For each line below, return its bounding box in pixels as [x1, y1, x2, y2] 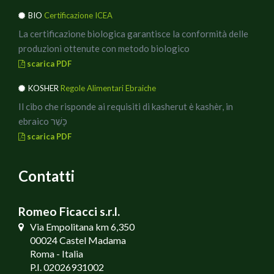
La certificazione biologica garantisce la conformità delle [18, 28, 248, 39]
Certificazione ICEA [44, 10, 113, 20]
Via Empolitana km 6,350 [30, 220, 135, 232]
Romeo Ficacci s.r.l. [18, 204, 120, 218]
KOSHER [28, 83, 61, 93]
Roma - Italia [30, 247, 83, 259]
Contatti [18, 166, 75, 185]
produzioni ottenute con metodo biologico [18, 42, 190, 54]
